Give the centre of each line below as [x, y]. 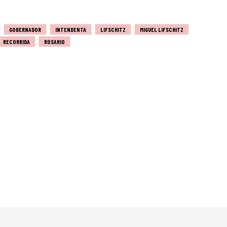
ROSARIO [54, 41]
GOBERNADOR [25, 29]
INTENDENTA [71, 29]
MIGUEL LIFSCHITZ [162, 29]
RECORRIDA [16, 41]
